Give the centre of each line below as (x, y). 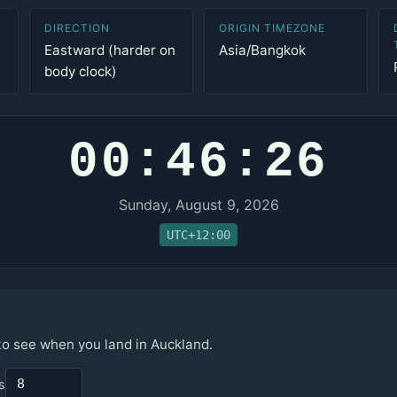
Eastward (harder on (110, 50)
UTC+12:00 (198, 234)
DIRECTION (77, 28)
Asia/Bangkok (262, 50)
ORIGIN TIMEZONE (272, 28)
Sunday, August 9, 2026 (198, 205)
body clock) (81, 71)
